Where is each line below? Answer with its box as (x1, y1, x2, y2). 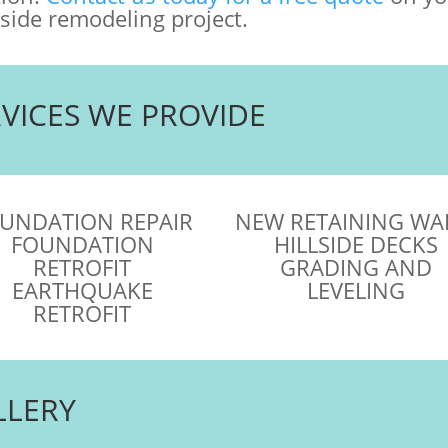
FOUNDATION (10, 229, 154, 259)
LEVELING (307, 275, 406, 305)
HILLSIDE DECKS (274, 229, 439, 259)
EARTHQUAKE (11, 275, 153, 305)
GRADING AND (280, 252, 433, 282)
